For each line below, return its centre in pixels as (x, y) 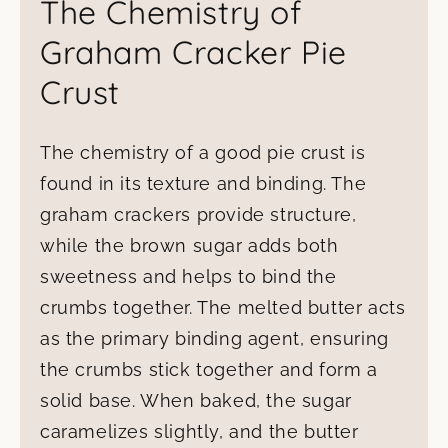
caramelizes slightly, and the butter (199, 431)
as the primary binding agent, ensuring (214, 338)
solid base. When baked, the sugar (196, 400)
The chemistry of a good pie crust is (203, 152)
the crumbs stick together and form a (209, 369)
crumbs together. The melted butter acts (223, 307)
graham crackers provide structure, (198, 214)
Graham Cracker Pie (193, 51)
